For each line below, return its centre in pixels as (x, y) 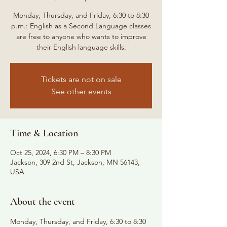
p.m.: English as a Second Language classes (81, 26)
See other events (81, 91)
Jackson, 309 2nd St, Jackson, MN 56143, (75, 162)
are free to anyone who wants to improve (81, 36)
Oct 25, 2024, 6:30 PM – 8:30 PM (61, 152)
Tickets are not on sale (81, 79)
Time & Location (44, 133)
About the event (43, 201)
